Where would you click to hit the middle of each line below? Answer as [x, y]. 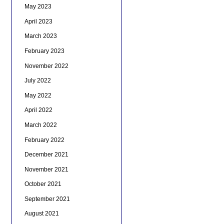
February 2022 [44, 140]
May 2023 [38, 7]
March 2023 [40, 36]
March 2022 [40, 125]
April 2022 [38, 110]
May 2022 [38, 95]
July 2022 [37, 81]
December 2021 [46, 155]
